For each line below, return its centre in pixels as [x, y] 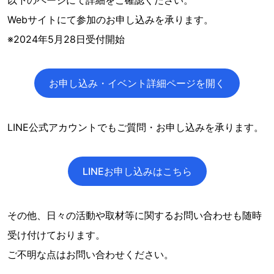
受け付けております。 [56, 235]
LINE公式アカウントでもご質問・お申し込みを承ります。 [135, 127]
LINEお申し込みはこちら [137, 171]
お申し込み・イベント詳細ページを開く [137, 83]
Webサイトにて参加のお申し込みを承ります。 [110, 20]
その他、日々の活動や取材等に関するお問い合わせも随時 [135, 215]
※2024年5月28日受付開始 [66, 39]
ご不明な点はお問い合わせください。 [91, 254]
